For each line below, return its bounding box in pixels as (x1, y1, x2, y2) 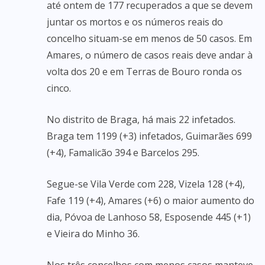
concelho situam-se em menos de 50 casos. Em (47, 32, 252, 45)
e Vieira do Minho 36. (47, 227, 140, 240)
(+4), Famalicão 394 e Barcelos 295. (47, 146, 199, 159)
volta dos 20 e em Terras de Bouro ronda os (47, 65, 242, 78)
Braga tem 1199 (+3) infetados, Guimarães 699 (47, 130, 252, 143)
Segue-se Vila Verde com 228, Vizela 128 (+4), (47, 177, 245, 190)
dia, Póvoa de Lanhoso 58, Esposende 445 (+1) (47, 211, 251, 224)
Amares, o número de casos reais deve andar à (47, 49, 253, 62)
